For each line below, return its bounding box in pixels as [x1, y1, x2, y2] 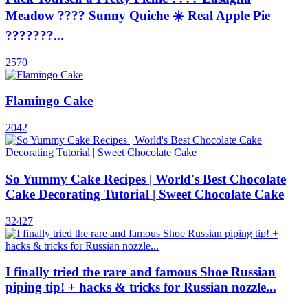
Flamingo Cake [5, 93, 93, 109]
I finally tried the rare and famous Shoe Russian [5, 265, 276, 280]
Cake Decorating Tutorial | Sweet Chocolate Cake [5, 186, 284, 201]
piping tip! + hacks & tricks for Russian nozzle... [5, 280, 276, 295]
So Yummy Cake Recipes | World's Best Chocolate [5, 171, 286, 186]
